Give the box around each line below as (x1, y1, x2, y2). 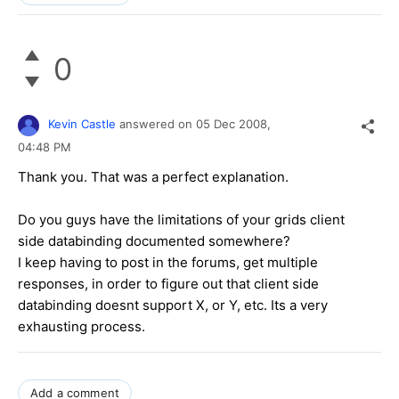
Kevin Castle (48, 117, 116, 132)
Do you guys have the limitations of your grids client (18, 210, 345, 228)
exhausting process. (18, 317, 145, 335)
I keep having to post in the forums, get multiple (18, 253, 318, 271)
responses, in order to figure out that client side (18, 274, 319, 292)
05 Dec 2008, (196, 117, 274, 132)
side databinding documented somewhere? (18, 232, 290, 249)
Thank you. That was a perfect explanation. (18, 167, 289, 185)
